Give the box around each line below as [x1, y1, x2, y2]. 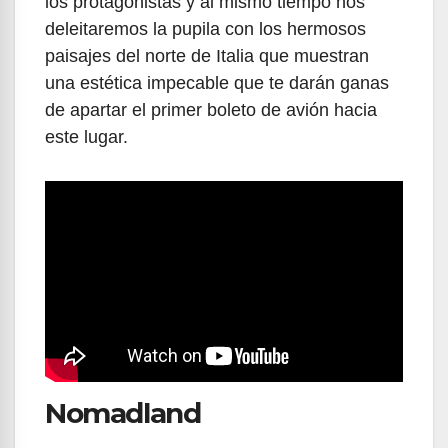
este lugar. [45, 126, 133, 147]
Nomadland [45, 395, 201, 430]
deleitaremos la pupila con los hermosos [45, 18, 366, 39]
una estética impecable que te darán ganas [45, 72, 389, 93]
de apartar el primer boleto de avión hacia [45, 99, 377, 120]
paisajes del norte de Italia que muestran [45, 45, 369, 66]
